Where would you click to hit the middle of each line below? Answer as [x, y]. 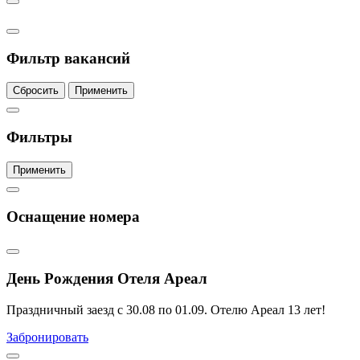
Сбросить [36, 91]
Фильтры [39, 137]
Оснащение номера [73, 216]
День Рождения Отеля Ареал [107, 278]
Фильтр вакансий [68, 58]
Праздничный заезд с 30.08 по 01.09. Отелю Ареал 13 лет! [166, 309]
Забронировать [47, 337]
